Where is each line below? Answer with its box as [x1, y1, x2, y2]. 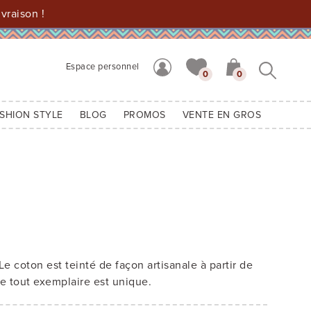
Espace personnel [65, 61, 140, 73]
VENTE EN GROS [182, 109, 261, 121]
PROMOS [123, 109, 166, 121]
